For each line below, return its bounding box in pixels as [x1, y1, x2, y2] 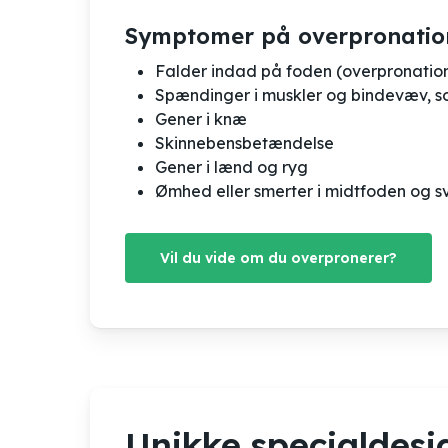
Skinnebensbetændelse [155, 132, 335, 153]
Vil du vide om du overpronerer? [160, 248, 398, 267]
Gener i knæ [155, 108, 248, 129]
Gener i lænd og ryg [155, 156, 309, 177]
